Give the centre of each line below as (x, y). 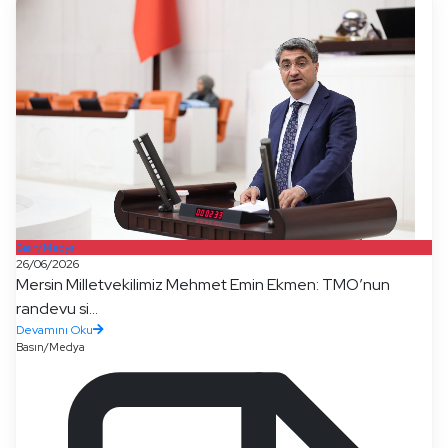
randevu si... (57, 308)
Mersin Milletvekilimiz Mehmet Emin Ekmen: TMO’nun (203, 284)
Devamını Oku (54, 330)
